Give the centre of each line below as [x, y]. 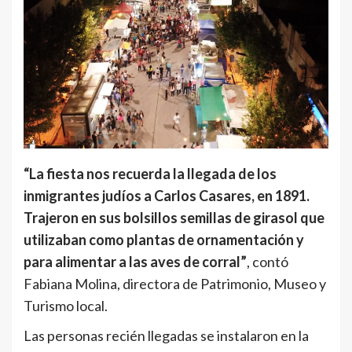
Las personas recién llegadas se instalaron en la [166, 335]
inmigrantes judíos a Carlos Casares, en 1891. [167, 195]
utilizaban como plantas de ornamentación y [164, 239]
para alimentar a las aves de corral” [135, 261]
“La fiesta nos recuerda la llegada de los [150, 173]
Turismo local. [66, 305]
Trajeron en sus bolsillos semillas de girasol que [174, 217]
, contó [268, 261]
